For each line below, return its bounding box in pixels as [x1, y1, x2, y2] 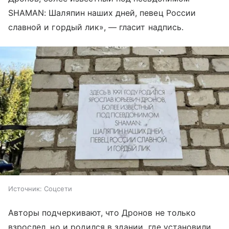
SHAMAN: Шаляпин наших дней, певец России [8, 8, 196, 18]
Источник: [8, 184, 42, 193]
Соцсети [44, 184, 72, 193]
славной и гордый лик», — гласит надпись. [8, 22, 184, 33]
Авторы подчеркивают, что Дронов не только [8, 207, 196, 218]
